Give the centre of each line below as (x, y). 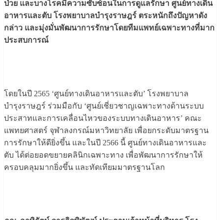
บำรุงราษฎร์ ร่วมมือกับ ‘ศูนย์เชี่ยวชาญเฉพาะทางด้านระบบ (104, 106)
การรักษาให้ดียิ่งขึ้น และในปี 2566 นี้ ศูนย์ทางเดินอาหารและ (105, 143)
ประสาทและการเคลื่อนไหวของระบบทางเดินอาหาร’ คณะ (103, 118)
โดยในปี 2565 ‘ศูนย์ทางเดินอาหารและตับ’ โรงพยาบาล (96, 94)
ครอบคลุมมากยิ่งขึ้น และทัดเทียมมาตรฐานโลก (84, 167)
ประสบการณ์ (26, 40)
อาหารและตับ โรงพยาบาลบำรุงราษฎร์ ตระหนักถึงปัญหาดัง (106, 16)
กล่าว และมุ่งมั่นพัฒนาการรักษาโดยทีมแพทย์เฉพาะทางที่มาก (109, 28)
